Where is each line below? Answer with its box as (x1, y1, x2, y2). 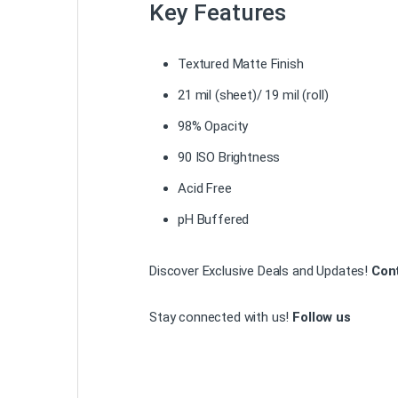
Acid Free (178, 179, 232, 196)
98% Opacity (178, 117, 249, 134)
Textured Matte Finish (178, 55, 304, 72)
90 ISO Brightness (178, 148, 281, 165)
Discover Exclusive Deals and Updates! (149, 262, 371, 279)
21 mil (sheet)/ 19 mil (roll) (178, 86, 329, 103)
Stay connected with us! (149, 309, 293, 326)
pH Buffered (178, 211, 250, 227)
